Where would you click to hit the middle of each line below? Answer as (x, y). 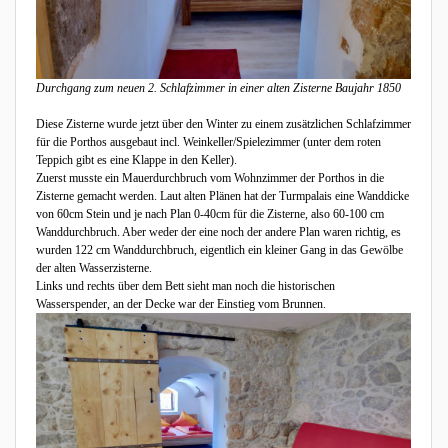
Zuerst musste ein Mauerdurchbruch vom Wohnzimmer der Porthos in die (210, 177)
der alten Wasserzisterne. (94, 267)
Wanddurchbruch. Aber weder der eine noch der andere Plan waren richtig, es (218, 231)
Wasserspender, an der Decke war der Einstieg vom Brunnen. (181, 303)
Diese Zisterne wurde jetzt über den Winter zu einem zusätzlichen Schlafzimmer (223, 123)
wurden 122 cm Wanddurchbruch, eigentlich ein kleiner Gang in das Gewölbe (219, 249)
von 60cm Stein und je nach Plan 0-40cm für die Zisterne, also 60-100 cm (210, 213)
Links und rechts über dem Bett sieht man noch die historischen (185, 285)
